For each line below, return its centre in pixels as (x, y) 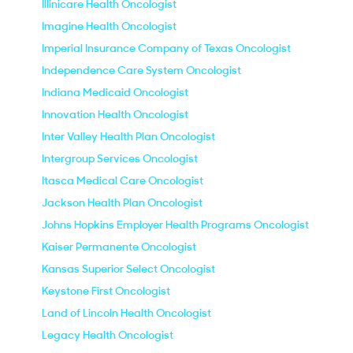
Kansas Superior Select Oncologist (128, 269)
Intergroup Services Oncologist (120, 158)
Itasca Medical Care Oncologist (123, 180)
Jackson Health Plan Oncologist (122, 203)
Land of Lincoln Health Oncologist (126, 313)
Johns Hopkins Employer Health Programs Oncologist (175, 225)
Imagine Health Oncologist (109, 26)
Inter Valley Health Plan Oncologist (128, 136)
